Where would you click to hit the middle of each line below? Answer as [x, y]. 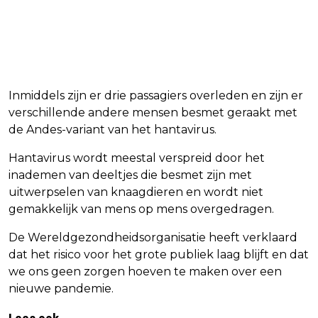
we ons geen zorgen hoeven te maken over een [145, 271]
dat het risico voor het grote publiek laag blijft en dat [159, 254]
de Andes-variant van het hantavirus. [113, 129]
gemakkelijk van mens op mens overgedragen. [141, 209]
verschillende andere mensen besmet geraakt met [153, 112]
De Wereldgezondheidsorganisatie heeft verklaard [153, 237]
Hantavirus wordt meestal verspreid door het [137, 158]
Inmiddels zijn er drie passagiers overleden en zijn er [156, 95]
